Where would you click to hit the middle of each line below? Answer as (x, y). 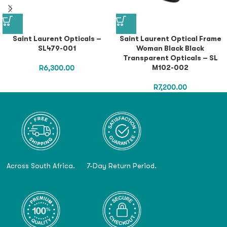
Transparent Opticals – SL (170, 58)
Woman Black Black (170, 48)
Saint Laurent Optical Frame (170, 38)
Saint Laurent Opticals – (57, 38)
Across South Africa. (41, 165)
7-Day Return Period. (122, 165)
